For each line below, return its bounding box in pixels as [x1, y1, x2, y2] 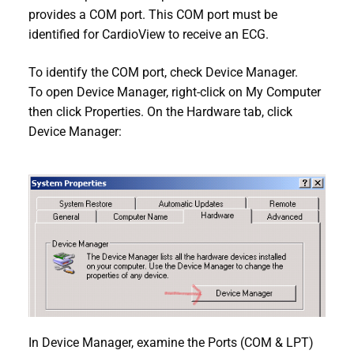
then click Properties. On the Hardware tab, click [28, 104, 292, 119]
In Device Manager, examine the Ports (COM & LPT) [28, 334, 314, 350]
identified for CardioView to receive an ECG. [28, 27, 269, 43]
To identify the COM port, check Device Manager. [28, 64, 298, 80]
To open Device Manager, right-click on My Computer [28, 84, 321, 100]
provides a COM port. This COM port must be [28, 7, 277, 23]
